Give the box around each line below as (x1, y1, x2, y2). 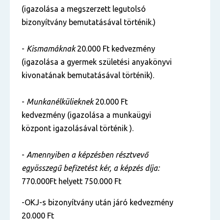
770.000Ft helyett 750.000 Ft (22, 177, 121, 186)
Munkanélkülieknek (27, 97, 93, 106)
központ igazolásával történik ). (22, 124, 136, 133)
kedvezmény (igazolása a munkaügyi (22, 110, 151, 119)
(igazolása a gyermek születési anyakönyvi (22, 57, 172, 66)
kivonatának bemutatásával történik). (22, 71, 156, 80)
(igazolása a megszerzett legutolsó (22, 4, 146, 13)
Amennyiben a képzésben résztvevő (27, 150, 148, 159)
